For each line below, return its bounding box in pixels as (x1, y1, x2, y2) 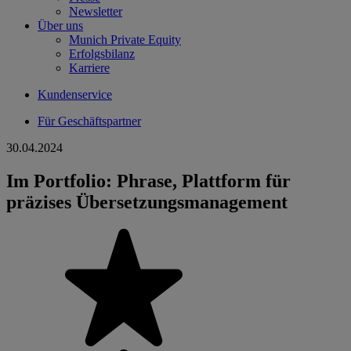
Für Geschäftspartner (38, 114, 141, 128)
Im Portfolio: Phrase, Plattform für (6, 170, 291, 191)
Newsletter (69, 5, 122, 18)
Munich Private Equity (69, 33, 181, 46)
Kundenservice (38, 88, 112, 101)
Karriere (69, 61, 110, 74)
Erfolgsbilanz (69, 47, 135, 60)
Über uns (38, 19, 83, 32)
